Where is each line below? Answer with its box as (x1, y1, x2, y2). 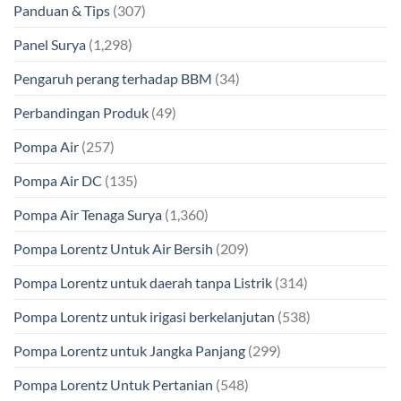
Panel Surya (13, 36, 86, 53)
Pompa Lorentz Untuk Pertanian (13, 376, 213, 393)
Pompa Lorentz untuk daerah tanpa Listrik (13, 274, 272, 291)
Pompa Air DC (13, 172, 102, 189)
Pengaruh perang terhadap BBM (13, 70, 212, 87)
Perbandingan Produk (13, 104, 149, 121)
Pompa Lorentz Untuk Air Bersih (13, 240, 213, 257)
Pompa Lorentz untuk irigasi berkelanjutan (13, 308, 275, 325)
